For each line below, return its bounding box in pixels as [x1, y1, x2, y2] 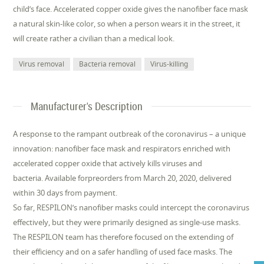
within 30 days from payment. [13, 187, 118, 199]
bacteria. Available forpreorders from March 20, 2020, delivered [13, 173, 232, 184]
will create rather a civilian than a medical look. [13, 33, 175, 44]
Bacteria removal [79, 59, 136, 70]
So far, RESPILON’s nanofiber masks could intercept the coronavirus [13, 202, 250, 213]
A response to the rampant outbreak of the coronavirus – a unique [13, 128, 246, 140]
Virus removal [19, 59, 65, 70]
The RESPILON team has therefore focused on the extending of [13, 232, 234, 243]
